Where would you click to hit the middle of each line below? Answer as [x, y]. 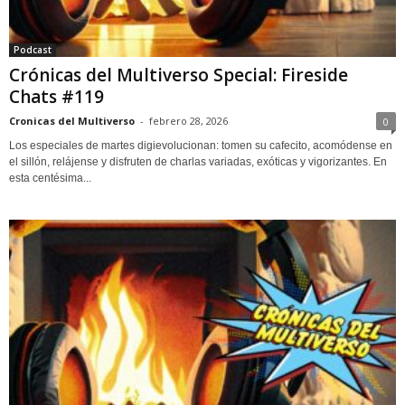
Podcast [33, 50]
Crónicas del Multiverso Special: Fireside [179, 75]
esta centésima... [50, 179]
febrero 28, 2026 [188, 121]
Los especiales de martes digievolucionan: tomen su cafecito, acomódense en [201, 146]
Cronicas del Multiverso [72, 121]
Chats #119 [57, 97]
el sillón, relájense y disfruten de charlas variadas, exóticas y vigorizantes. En [198, 162]
